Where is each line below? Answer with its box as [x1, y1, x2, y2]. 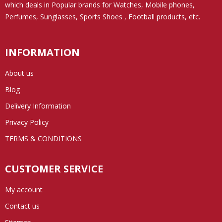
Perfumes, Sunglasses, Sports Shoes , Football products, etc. [5, 11, 200, 21]
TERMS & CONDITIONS [5, 133, 82, 143]
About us [5, 68, 34, 78]
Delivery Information [5, 101, 71, 111]
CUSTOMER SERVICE [5, 162, 103, 175]
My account [5, 184, 43, 194]
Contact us [5, 201, 40, 211]
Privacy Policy [5, 117, 49, 127]
